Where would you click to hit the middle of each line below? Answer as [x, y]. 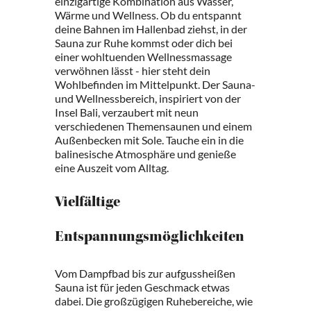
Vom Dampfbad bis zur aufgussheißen [145, 273]
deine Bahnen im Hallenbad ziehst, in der [151, 29]
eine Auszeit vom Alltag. [112, 168]
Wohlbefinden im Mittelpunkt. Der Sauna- [155, 84]
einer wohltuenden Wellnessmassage [143, 57]
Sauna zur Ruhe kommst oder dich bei [144, 43]
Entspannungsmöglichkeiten [150, 238]
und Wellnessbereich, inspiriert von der [148, 98]
